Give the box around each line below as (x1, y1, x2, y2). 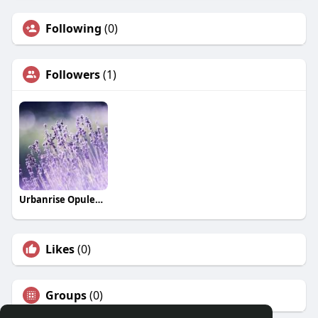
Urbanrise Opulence (94, 193, 103, 207)
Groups (45, 287, 87, 304)
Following (45, 21, 102, 37)
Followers (45, 67, 100, 83)
